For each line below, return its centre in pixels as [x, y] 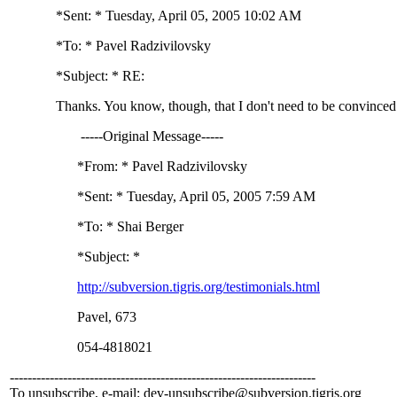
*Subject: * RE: [77, 76]
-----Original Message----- [117, 136]
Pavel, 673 [73, 317]
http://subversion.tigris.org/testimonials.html [198, 287]
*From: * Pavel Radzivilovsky [128, 167]
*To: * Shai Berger [97, 227]
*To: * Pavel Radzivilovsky [110, 46]
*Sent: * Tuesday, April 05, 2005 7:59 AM [163, 197]
